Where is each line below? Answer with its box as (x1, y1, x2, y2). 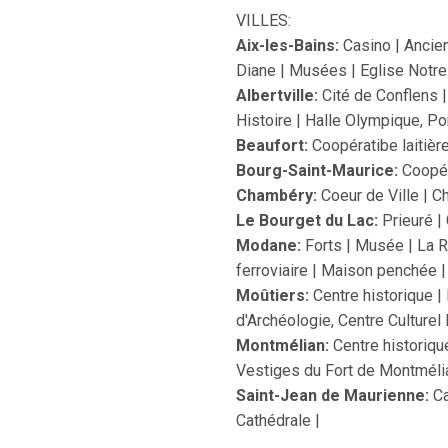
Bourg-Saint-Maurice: (236, 161, 398, 180)
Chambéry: (236, 186, 317, 205)
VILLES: (236, 11, 291, 30)
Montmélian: (236, 336, 329, 355)
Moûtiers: (236, 286, 309, 305)
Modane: (236, 236, 305, 255)
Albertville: (236, 86, 318, 105)
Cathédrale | (236, 411, 320, 430)
